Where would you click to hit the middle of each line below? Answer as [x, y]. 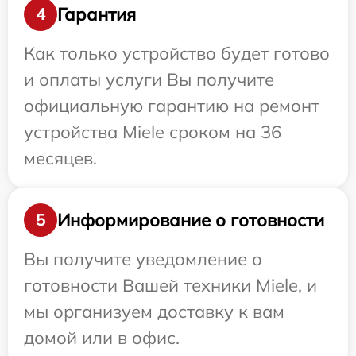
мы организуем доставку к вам [154, 311]
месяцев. [60, 158]
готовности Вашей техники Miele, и [170, 285]
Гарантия [97, 14]
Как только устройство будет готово [177, 53]
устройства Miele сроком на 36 [153, 132]
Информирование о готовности [191, 220]
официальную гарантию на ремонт [172, 106]
